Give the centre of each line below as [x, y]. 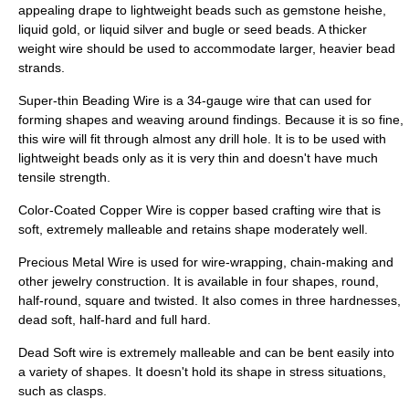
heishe [363, 10]
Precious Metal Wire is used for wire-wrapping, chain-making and [206, 262]
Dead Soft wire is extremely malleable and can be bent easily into [206, 352]
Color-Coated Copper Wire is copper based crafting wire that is [199, 210]
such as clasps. [63, 391]
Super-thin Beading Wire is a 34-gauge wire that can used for [195, 100]
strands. [42, 68]
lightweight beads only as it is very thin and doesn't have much [198, 158]
